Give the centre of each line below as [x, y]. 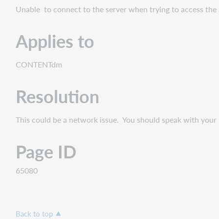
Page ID [46, 151]
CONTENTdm [39, 64]
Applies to [55, 41]
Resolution [57, 96]
